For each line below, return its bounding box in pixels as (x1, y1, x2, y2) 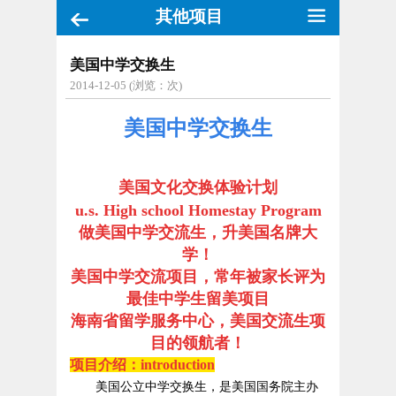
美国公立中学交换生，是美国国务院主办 (95, 380, 318, 393)
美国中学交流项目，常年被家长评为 (71, 268, 325, 286)
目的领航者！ (150, 334, 246, 352)
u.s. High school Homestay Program (74, 202, 322, 219)
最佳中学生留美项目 (126, 290, 270, 308)
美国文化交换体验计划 (118, 179, 278, 196)
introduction (141, 357, 215, 372)
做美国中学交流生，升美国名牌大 (79, 224, 317, 241)
